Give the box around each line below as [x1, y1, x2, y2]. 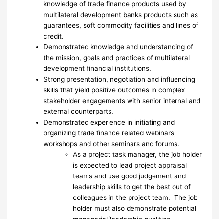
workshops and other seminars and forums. [44, 139, 180, 148]
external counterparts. [44, 107, 114, 115]
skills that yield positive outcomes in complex [44, 86, 185, 94]
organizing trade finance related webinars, [44, 129, 176, 137]
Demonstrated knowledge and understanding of [44, 43, 194, 51]
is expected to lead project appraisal [73, 161, 187, 169]
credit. [44, 32, 64, 40]
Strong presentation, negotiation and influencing [44, 75, 196, 83]
